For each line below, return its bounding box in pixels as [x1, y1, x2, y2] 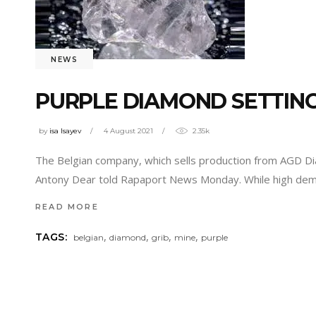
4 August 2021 [104, 126, 153, 135]
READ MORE [35, 202, 99, 212]
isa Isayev [49, 126, 81, 135]
